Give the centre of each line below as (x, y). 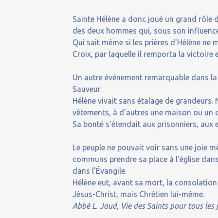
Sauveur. (87, 89)
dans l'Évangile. (100, 171)
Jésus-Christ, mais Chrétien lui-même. (139, 194)
